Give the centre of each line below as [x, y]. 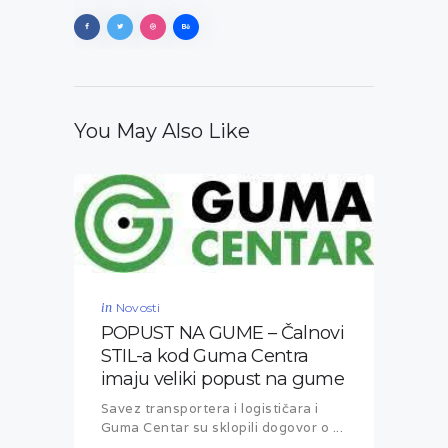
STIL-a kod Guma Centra [204, 355]
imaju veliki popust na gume [222, 378]
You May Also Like [162, 131]
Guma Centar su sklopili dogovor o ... [222, 428]
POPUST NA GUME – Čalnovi [222, 332]
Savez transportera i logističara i [209, 409]
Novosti [138, 307]
